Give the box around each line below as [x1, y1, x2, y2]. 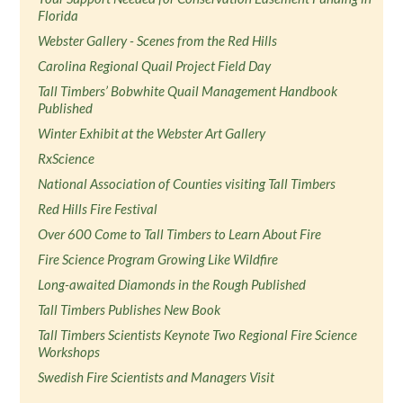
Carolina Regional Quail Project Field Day [38, 58, 272, 74]
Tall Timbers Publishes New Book [38, 301, 221, 318]
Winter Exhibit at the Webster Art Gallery [38, 125, 266, 141]
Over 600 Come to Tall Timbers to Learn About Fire [38, 226, 322, 242]
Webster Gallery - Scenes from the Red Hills [38, 32, 278, 49]
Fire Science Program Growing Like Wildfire [38, 251, 279, 267]
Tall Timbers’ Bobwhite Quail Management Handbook [38, 83, 338, 99]
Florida [38, 7, 79, 23]
